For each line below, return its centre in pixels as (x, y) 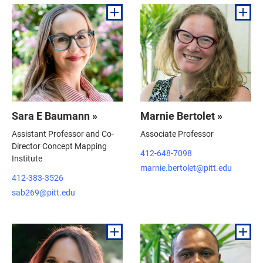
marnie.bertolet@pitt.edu (186, 167)
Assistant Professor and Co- (63, 133)
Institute (27, 158)
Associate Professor (177, 133)
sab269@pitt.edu (43, 192)
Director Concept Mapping (59, 146)
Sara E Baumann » (55, 115)
